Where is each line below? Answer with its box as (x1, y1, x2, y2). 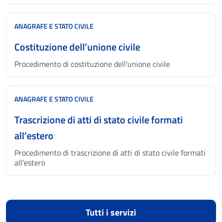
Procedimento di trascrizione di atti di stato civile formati (14, 147, 206, 159)
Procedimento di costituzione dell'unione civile (14, 58, 170, 70)
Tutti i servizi (86, 206, 136, 219)
